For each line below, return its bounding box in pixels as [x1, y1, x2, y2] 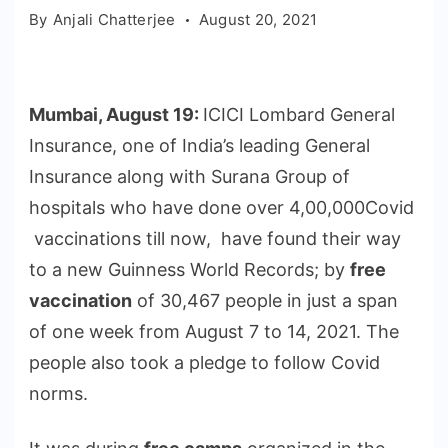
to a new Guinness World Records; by [29, 259, 350, 280]
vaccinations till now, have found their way [29, 228, 401, 249]
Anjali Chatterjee [52, 10, 176, 29]
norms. [29, 383, 88, 404]
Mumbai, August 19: [29, 104, 203, 125]
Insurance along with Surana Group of [29, 166, 350, 187]
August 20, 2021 [198, 10, 318, 29]
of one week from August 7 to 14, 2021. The [29, 321, 399, 342]
